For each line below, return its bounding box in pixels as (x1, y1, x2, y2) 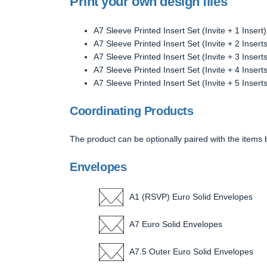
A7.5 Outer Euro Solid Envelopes (129, 246, 253, 256)
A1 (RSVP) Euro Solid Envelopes (129, 191, 253, 201)
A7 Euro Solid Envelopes (129, 219, 222, 229)
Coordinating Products (70, 104, 194, 117)
